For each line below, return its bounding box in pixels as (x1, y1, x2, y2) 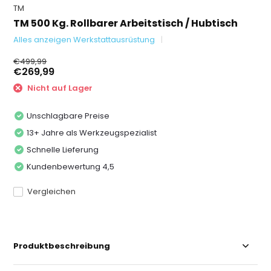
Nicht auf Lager (25, 82, 93, 94)
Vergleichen (27, 185, 76, 197)
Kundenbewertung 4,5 (27, 160, 115, 172)
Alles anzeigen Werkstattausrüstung (13, 34, 155, 45)
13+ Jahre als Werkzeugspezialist (27, 126, 157, 139)
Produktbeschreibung (13, 240, 111, 252)
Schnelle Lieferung (27, 143, 99, 155)
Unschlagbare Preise (27, 109, 110, 122)
